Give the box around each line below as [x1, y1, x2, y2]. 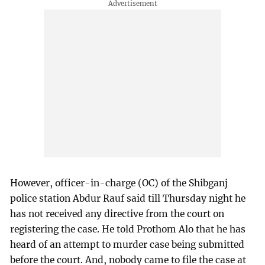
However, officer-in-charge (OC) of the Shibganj [10, 177, 228, 189]
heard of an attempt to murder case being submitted [10, 239, 245, 251]
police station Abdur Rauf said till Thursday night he [10, 193, 246, 205]
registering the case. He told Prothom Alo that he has [10, 224, 246, 235]
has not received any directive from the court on [10, 208, 225, 220]
